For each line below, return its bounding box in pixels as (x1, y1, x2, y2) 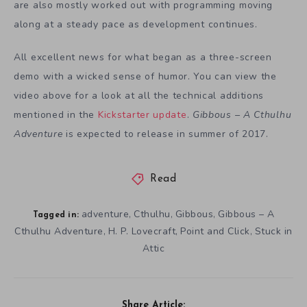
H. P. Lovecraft (108, 225, 176, 238)
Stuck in (254, 225, 293, 238)
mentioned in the (14, 108, 98, 122)
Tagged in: (32, 211, 79, 220)
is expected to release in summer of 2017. (66, 127, 269, 141)
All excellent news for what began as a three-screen (14, 51, 272, 64)
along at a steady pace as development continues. (14, 17, 258, 31)
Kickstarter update (97, 108, 187, 122)
